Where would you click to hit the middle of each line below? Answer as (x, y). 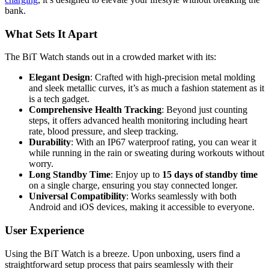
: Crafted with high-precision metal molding (173, 77)
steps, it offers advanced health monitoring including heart (138, 121)
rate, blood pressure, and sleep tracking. (104, 131)
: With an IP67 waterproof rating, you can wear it (164, 142)
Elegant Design (59, 77)
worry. (41, 164)
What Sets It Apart (51, 34)
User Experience (44, 231)
